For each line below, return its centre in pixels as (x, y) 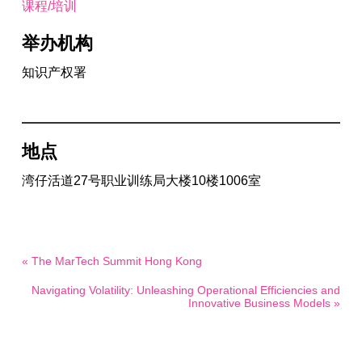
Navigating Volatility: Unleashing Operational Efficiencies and (186, 290)
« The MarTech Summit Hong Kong (112, 261)
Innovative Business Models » (265, 303)
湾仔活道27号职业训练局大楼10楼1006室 (141, 181)
